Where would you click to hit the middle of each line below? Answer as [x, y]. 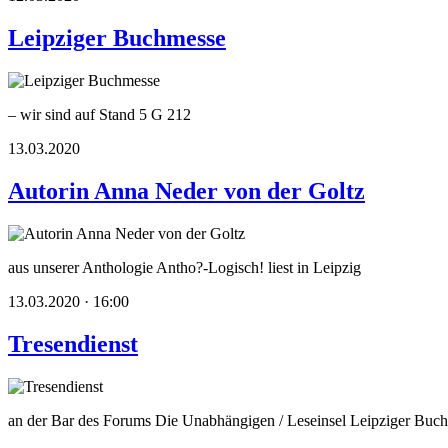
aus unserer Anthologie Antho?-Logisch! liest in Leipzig [184, 267]
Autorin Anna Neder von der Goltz [186, 191]
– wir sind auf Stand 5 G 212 [99, 115]
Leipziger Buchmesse [117, 38]
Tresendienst [73, 343]
